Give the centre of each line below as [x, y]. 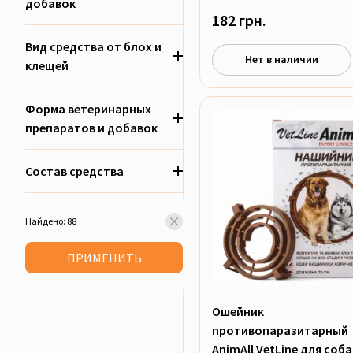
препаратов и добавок [91, 128]
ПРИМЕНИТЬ [104, 257]
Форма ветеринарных [88, 109]
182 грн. [239, 20]
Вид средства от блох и [93, 46]
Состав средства [74, 171]
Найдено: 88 [51, 221]
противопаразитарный [280, 330]
